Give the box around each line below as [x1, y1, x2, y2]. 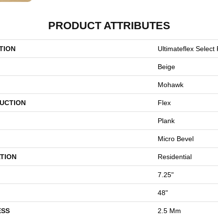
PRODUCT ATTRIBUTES [48, 19, 170, 32]
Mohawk [158, 81, 183, 89]
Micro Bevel [158, 135, 194, 143]
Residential [158, 153, 192, 161]
